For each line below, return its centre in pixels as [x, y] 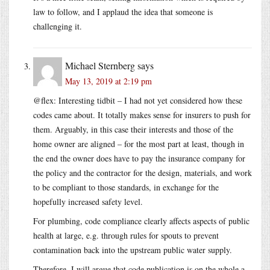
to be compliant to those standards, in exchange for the [126, 187]
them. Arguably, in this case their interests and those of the [133, 129]
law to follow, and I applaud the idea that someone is [123, 11]
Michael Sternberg [100, 65]
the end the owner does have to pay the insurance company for [139, 158]
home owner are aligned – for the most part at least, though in [139, 143]
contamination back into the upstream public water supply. [133, 250]
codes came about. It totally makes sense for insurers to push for [142, 115]
